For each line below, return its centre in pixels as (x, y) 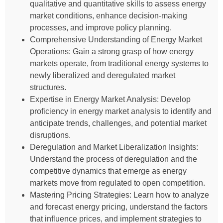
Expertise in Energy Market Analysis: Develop (110, 99)
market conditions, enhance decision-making (109, 15)
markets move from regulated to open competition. (117, 183)
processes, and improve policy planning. (101, 27)
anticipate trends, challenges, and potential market (118, 123)
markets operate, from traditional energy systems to (119, 63)
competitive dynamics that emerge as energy (108, 171)
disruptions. (50, 135)
